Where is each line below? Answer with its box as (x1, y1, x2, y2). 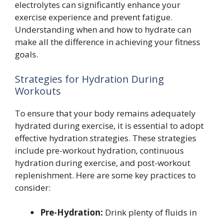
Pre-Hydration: (40, 207, 103, 219)
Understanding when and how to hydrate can (15, 24, 191, 36)
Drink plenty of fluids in (103, 207, 197, 219)
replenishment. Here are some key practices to (15, 169, 196, 181)
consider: (15, 181, 51, 193)
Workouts (15, 84, 61, 98)
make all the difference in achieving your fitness (15, 36, 200, 48)
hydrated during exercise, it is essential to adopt (15, 119, 204, 131)
